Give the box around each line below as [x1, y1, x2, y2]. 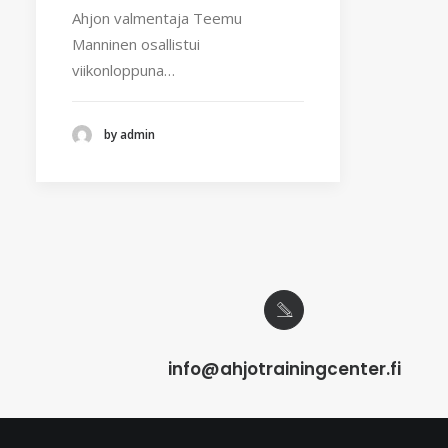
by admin [104, 126, 155, 144]
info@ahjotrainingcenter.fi [167, 356, 401, 381]
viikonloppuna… [72, 59, 175, 80]
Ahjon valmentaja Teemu [72, 7, 242, 28]
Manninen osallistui [72, 33, 200, 54]
